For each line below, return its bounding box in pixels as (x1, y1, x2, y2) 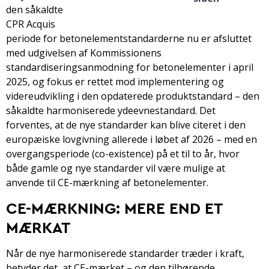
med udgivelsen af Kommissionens (6, 46, 162, 59)
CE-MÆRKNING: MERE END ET (6, 198, 222, 218)
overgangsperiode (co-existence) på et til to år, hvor (6, 147, 240, 160)
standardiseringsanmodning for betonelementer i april (6, 60, 253, 74)
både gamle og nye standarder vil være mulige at (6, 161, 225, 175)
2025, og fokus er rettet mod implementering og (6, 74, 224, 88)
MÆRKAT (6, 217, 70, 237)
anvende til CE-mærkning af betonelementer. (6, 175, 208, 189)
